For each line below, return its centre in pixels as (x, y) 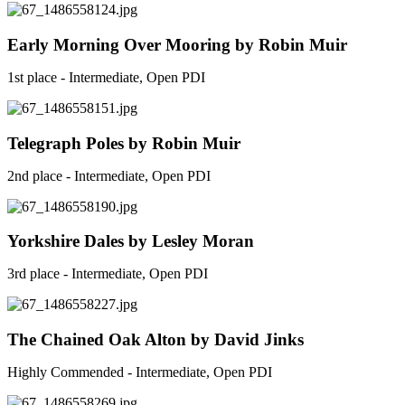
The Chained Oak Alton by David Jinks (155, 340)
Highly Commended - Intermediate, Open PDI (140, 372)
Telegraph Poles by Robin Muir (124, 143)
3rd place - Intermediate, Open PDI (108, 274)
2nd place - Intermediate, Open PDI (109, 175)
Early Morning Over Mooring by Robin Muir (177, 45)
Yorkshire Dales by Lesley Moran (131, 241)
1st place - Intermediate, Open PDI (106, 77)
